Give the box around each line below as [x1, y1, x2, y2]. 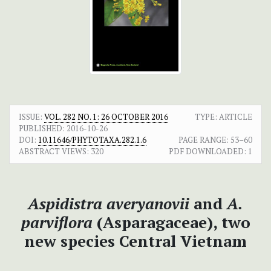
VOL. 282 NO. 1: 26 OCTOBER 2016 [44, 111, 168, 123]
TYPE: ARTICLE [195, 111, 252, 123]
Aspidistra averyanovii [28, 193, 189, 214]
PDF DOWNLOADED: [169, 146, 246, 157]
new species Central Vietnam [24, 230, 247, 252]
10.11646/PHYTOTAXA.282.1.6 [38, 134, 146, 146]
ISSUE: [19, 111, 44, 123]
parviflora [21, 212, 97, 233]
